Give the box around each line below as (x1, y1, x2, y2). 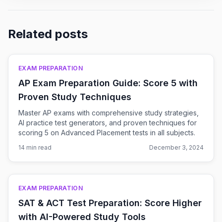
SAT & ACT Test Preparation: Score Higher (18, 198, 202, 208)
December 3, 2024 (149, 144, 204, 151)
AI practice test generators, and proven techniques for (18, 118, 197, 127)
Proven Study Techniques (18, 92, 131, 102)
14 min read (18, 144, 52, 151)
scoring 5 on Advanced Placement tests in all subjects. (18, 128, 195, 137)
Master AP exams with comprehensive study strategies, (18, 109, 199, 117)
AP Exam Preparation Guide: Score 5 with (18, 78, 198, 88)
